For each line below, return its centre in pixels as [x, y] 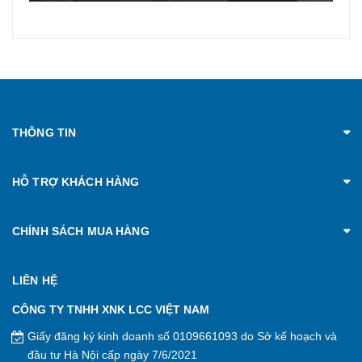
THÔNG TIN [44, 133]
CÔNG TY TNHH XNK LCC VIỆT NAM [111, 309]
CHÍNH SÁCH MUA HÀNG [81, 231]
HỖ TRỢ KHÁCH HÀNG [76, 182]
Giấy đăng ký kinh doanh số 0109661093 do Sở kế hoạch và [182, 336]
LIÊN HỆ [35, 280]
